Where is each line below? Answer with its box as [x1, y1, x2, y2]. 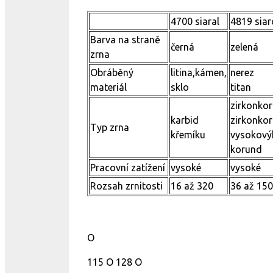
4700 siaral [171, 16, 219, 27]
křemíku [171, 129, 205, 140]
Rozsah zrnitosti [90, 180, 163, 191]
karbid [171, 115, 199, 126]
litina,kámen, [171, 67, 227, 78]
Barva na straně [90, 34, 160, 45]
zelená [230, 41, 258, 52]
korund [230, 144, 262, 155]
